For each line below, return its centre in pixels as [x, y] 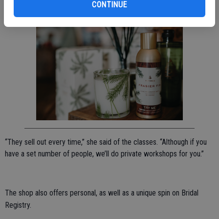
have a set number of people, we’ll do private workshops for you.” [104, 154]
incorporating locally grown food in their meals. [76, 9]
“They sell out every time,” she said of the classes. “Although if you [106, 142]
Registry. [18, 205]
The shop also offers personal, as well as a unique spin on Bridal [102, 193]
